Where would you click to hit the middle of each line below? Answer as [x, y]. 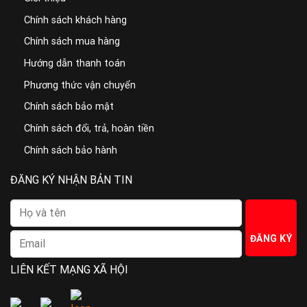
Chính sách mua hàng [72, 42]
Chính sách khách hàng [75, 20]
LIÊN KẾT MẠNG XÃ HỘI [69, 269]
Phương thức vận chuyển [80, 85]
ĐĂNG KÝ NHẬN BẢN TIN [71, 180]
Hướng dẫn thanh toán [75, 64]
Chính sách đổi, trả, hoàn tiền [89, 128]
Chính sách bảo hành [71, 150]
